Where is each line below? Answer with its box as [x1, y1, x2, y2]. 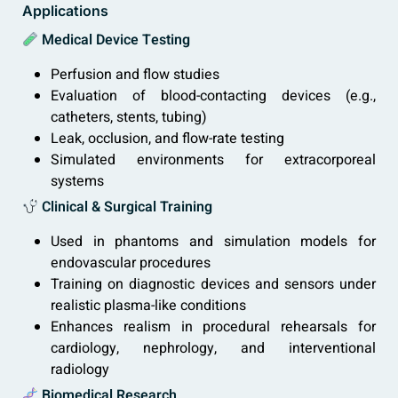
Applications [22, 2, 108, 20]
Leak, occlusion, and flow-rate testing [51, 128, 284, 150]
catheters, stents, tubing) [51, 107, 207, 129]
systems [51, 171, 104, 193]
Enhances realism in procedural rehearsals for [51, 316, 376, 338]
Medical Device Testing [42, 29, 191, 52]
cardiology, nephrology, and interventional [51, 338, 376, 360]
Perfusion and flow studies [51, 64, 219, 86]
